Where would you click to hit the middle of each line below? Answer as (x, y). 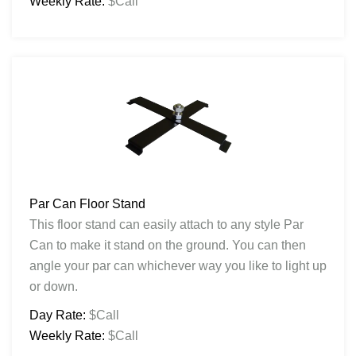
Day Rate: (58, 315)
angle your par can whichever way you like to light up (178, 265)
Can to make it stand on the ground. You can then (168, 245)
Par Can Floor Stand (87, 203)
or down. (54, 286)
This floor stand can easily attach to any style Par (166, 224)
